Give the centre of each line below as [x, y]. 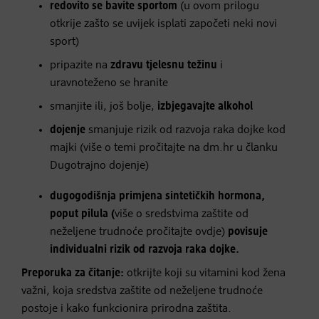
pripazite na [80, 65]
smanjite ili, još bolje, [104, 106]
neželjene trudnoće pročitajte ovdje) [139, 232]
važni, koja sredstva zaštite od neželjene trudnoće [142, 291]
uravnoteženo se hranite [109, 83]
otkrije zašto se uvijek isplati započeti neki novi [163, 24]
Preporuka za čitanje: [74, 273]
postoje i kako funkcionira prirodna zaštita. [126, 309]
